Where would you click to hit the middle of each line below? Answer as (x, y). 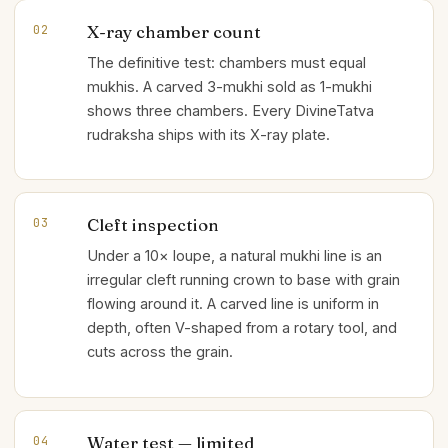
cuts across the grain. (160, 351)
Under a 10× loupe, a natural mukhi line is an (234, 255)
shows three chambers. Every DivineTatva (230, 110)
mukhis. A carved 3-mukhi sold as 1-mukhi (229, 86)
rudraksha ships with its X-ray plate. (208, 134)
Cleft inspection (153, 224)
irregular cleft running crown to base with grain (243, 279)
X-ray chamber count (174, 31)
